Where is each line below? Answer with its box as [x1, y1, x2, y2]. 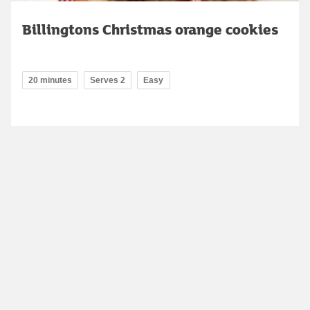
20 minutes [28, 75, 72, 85]
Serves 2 [90, 75, 125, 85]
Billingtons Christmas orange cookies [22, 18, 278, 39]
